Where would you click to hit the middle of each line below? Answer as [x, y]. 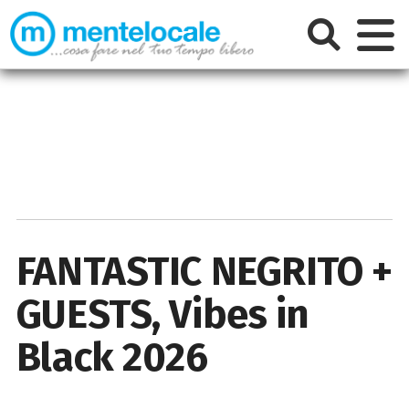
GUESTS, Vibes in [163, 314]
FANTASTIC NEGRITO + [204, 271]
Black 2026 [112, 357]
